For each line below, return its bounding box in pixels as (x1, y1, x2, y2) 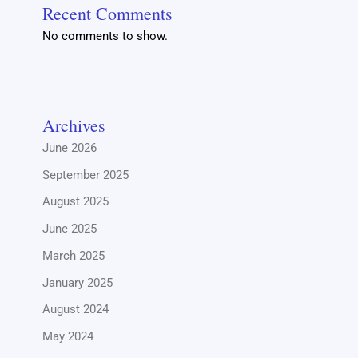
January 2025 (42, 275, 113, 290)
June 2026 (42, 140, 97, 155)
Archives (42, 113, 106, 137)
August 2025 (42, 194, 109, 209)
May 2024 (42, 329, 94, 344)
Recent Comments (42, 2, 173, 26)
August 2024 (42, 302, 109, 317)
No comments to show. (42, 29, 169, 44)
